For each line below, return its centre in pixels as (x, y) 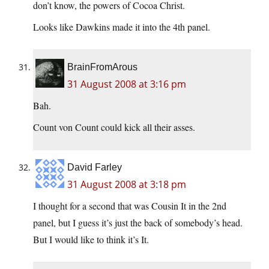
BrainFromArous (102, 67)
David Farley (95, 168)
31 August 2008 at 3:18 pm (127, 185)
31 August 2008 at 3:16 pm (127, 84)
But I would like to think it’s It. (91, 240)
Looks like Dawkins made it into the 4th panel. (122, 27)
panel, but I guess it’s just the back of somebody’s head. (138, 223)
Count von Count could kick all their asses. (114, 127)
